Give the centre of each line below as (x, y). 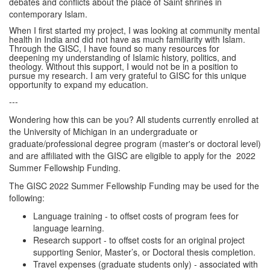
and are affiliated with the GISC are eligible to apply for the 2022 (132, 155)
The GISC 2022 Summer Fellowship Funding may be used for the (134, 186)
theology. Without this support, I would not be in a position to (124, 66)
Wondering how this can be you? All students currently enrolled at (134, 119)
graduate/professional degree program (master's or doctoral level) (135, 143)
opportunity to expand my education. (79, 84)
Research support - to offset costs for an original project (139, 240)
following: (27, 198)
